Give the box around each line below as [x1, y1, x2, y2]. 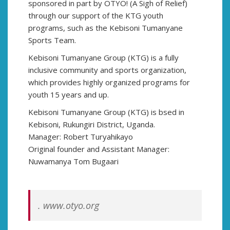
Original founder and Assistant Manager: [28, 144, 169, 154]
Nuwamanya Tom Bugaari [28, 156, 119, 166]
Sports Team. [28, 35, 76, 45]
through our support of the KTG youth [28, 10, 163, 21]
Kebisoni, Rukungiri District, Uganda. [28, 119, 155, 129]
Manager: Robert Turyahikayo [28, 131, 133, 142]
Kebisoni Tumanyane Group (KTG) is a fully [28, 52, 179, 63]
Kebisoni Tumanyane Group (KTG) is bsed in [28, 107, 184, 117]
